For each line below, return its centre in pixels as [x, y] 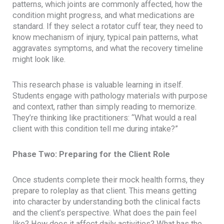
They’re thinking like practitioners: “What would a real [105, 118]
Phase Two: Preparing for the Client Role [91, 154]
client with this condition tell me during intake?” [95, 129]
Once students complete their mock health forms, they [109, 179]
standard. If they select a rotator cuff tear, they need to [108, 26]
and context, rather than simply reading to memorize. [105, 107]
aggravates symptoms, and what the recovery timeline [108, 48]
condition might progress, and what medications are [104, 15]
